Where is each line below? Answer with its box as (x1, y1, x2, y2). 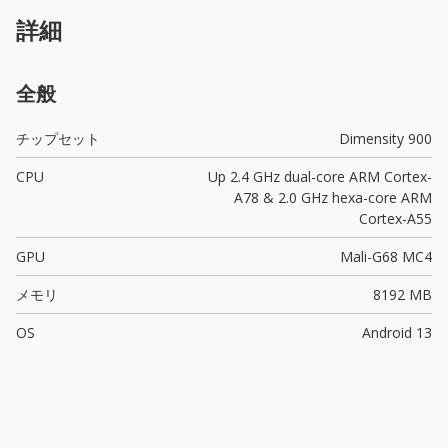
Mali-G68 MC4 (339, 246, 432, 266)
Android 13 (361, 322, 432, 342)
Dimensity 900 (338, 128, 432, 148)
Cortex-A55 (358, 208, 432, 228)
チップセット (16, 128, 100, 148)
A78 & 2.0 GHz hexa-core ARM (233, 187, 432, 207)
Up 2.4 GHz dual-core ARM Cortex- (207, 166, 432, 186)
